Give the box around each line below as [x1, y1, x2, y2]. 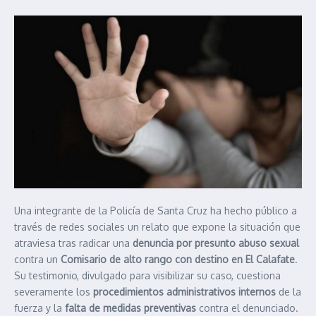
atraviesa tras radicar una [14, 236, 133, 249]
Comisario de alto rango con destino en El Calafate [61, 253, 295, 265]
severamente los [14, 285, 93, 298]
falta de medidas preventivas [65, 301, 196, 314]
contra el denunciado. [196, 301, 298, 314]
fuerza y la [14, 301, 65, 314]
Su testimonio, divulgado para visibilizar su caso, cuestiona [14, 269, 281, 281]
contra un [14, 253, 61, 265]
